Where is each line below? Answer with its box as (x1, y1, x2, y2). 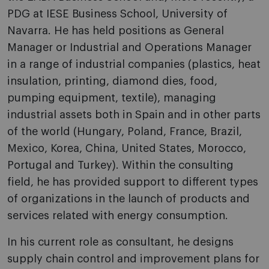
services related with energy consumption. (7, 210, 228, 221)
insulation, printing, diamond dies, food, (7, 76, 217, 86)
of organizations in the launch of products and (7, 193, 250, 204)
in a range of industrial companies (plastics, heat (7, 59, 261, 70)
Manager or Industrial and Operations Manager (7, 42, 252, 53)
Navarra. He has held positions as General (7, 25, 224, 36)
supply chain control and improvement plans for (7, 253, 259, 264)
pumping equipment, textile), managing (7, 92, 216, 103)
